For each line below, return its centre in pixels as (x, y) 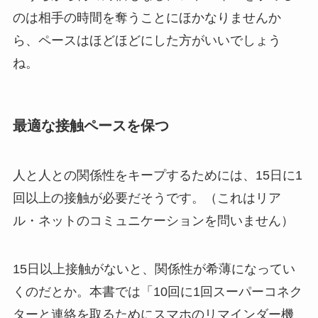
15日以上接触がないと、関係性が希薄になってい (154, 269)
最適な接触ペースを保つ (91, 126)
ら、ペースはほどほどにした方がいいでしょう (147, 41)
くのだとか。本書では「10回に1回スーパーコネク (157, 291)
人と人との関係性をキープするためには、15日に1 (157, 175)
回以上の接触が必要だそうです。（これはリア (147, 198)
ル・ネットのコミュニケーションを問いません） (153, 220)
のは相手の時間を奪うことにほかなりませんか (147, 18)
